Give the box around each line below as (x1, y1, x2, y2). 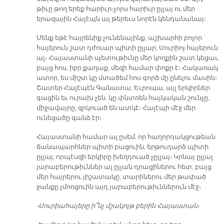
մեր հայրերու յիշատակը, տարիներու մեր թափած (36, 172, 206, 181)
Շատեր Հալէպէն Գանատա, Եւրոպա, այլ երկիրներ (36, 83, 210, 92)
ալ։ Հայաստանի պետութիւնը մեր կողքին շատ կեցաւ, (36, 53, 219, 62)
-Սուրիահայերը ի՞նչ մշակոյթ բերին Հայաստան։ (36, 201, 199, 210)
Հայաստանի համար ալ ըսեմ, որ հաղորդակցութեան (36, 132, 215, 141)
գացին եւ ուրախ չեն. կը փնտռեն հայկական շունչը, (36, 93, 209, 102)
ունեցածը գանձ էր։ (36, 113, 103, 122)
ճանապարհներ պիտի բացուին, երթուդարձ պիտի (36, 142, 208, 151)
